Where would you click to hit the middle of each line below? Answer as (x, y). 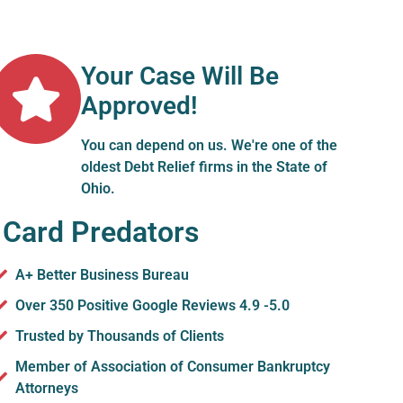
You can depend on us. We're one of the (209, 145)
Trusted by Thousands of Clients (120, 336)
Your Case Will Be (179, 76)
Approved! (139, 105)
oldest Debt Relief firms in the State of (204, 166)
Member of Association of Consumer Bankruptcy (173, 366)
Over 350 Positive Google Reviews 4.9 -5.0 (152, 305)
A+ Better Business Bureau (102, 274)
